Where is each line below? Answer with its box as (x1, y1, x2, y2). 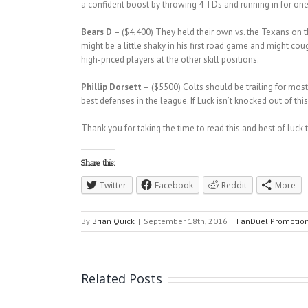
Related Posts (80, 270, 162, 287)
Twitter (99, 179, 126, 192)
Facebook (154, 179, 193, 192)
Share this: (80, 158, 115, 168)
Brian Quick (91, 216, 135, 227)
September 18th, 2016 (143, 216, 228, 227)
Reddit (221, 179, 247, 192)
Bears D (80, 26, 112, 38)
